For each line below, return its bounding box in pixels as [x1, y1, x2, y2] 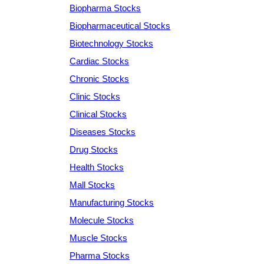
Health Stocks [70, 161, 124, 172]
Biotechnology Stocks [70, 38, 153, 48]
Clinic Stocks [70, 91, 120, 101]
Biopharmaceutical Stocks [70, 20, 170, 31]
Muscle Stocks [70, 232, 127, 243]
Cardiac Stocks [70, 55, 129, 66]
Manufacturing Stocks [70, 197, 154, 207]
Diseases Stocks [70, 126, 136, 137]
